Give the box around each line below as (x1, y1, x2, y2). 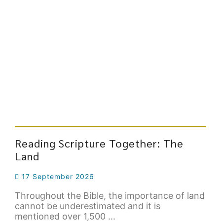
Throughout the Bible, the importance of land (15, 190, 205, 201)
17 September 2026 (19, 172, 94, 181)
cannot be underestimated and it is (15, 201, 160, 212)
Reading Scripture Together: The (15, 136, 184, 150)
